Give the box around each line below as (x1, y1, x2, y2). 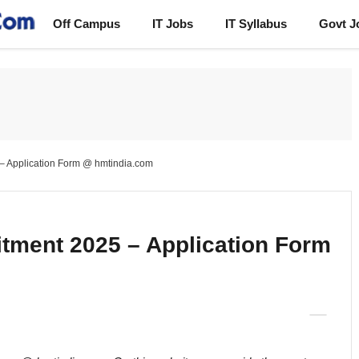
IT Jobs (152, 17, 193, 30)
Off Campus (53, 17, 120, 30)
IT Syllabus (225, 17, 287, 30)
